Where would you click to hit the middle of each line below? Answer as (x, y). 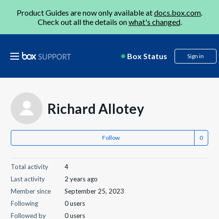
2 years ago (81, 179)
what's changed (154, 22)
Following (25, 203)
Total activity (30, 167)
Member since (31, 191)
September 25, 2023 (95, 191)
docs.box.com (177, 12)
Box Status (147, 56)
